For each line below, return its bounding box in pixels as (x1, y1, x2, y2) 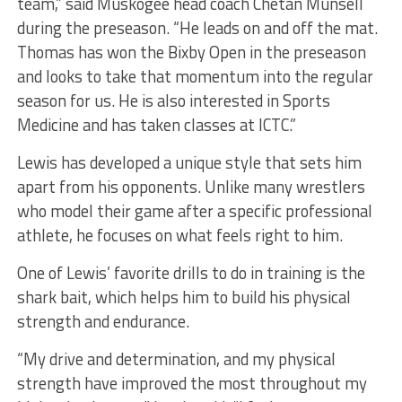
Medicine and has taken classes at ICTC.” (16, 111, 296, 137)
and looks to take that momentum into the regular (16, 63, 373, 89)
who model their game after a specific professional (16, 197, 372, 223)
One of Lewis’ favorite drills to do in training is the (16, 259, 365, 285)
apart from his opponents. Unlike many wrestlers (16, 173, 365, 199)
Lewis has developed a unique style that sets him (16, 149, 362, 175)
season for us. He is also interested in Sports (16, 87, 330, 113)
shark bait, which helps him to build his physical (16, 284, 351, 310)
